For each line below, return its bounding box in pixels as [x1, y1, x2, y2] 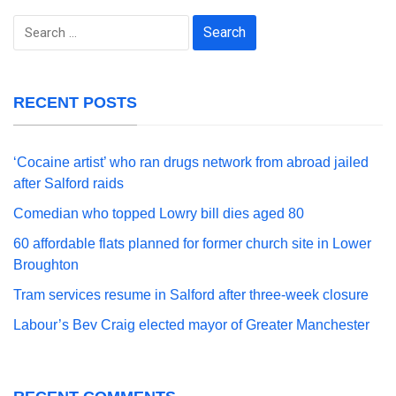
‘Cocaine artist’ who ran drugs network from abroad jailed [13, 155, 369, 170]
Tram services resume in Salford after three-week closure [13, 287, 369, 302]
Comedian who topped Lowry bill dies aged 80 [13, 206, 304, 221]
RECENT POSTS [13, 94, 137, 111]
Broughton [13, 257, 79, 272]
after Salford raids [13, 176, 124, 191]
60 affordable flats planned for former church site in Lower [13, 236, 371, 251]
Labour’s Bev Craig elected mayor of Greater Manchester [13, 317, 369, 332]
